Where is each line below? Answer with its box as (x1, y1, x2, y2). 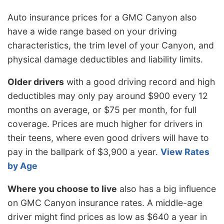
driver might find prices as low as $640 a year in (7, 211, 207, 222)
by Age (7, 160, 37, 171)
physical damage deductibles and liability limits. (7, 53, 203, 64)
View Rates (160, 146, 209, 157)
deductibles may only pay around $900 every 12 (7, 90, 208, 101)
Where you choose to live (7, 183, 117, 194)
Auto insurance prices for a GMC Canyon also (7, 11, 197, 22)
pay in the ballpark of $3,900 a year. (7, 146, 160, 157)
